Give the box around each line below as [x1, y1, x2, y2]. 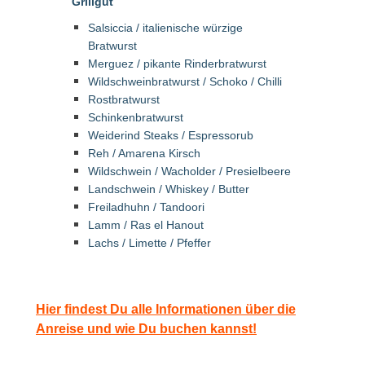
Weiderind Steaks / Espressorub [88, 129, 253, 142]
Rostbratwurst [88, 93, 160, 106]
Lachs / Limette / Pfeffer [88, 236, 211, 249]
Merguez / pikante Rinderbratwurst [88, 57, 266, 70]
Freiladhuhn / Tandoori [88, 200, 204, 213]
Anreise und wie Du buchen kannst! [36, 322, 257, 336]
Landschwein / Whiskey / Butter [88, 182, 249, 196]
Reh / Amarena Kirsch [88, 147, 200, 160]
